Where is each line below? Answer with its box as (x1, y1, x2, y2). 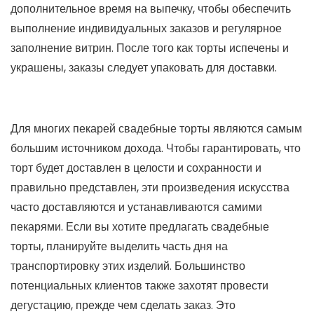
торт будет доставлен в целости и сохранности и (11, 160, 261, 176)
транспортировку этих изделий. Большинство (11, 258, 245, 274)
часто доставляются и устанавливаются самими (11, 199, 262, 215)
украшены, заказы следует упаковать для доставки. (11, 60, 277, 76)
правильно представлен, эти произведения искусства (11, 179, 289, 196)
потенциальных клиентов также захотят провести (11, 278, 268, 294)
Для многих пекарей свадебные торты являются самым (11, 121, 302, 137)
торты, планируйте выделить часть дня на (11, 238, 228, 254)
